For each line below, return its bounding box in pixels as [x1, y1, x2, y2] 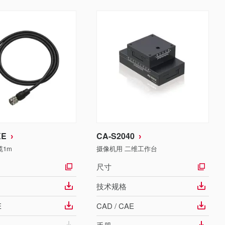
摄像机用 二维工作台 [96, 144, 157, 153]
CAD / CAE [96, 200, 134, 211]
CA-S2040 [96, 130, 135, 142]
